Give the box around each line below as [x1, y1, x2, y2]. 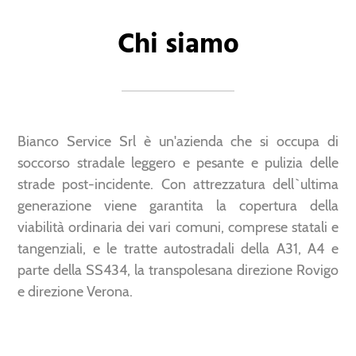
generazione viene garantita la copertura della [17, 197, 339, 215]
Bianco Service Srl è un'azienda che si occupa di [17, 133, 339, 150]
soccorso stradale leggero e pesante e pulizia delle [17, 154, 339, 172]
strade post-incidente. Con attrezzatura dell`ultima [17, 176, 339, 193]
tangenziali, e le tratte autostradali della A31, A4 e [17, 240, 339, 257]
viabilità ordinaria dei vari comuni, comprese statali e [17, 219, 339, 236]
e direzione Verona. [17, 283, 133, 300]
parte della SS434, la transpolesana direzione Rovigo [17, 261, 339, 279]
